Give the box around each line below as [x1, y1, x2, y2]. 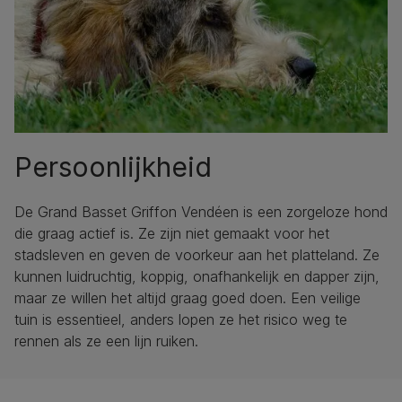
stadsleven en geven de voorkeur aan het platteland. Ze [14, 245, 380, 264]
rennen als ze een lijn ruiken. [14, 331, 198, 350]
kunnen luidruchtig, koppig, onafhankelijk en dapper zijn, [14, 267, 380, 285]
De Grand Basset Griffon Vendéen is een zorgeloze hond [14, 202, 388, 221]
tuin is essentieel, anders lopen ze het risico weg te [14, 310, 347, 328]
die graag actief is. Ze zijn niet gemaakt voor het [14, 223, 329, 242]
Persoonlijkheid [14, 150, 212, 183]
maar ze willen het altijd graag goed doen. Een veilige [14, 288, 361, 307]
